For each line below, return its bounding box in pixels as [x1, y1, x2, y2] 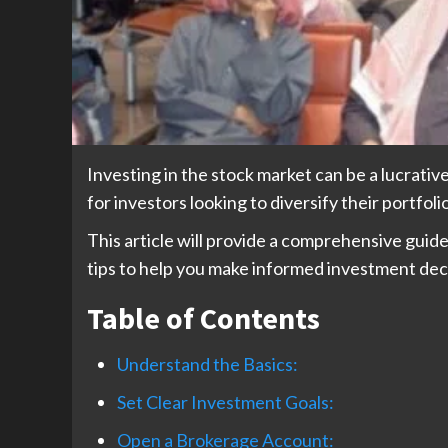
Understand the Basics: [117, 353, 298, 376]
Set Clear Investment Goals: [117, 391, 334, 414]
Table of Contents [87, 299, 320, 338]
